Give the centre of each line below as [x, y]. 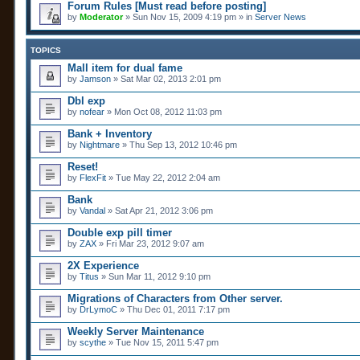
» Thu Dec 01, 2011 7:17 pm [174, 310]
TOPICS [46, 51]
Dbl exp [86, 101]
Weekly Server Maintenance [136, 332]
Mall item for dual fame [125, 68]
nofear [92, 112]
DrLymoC [98, 310]
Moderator [101, 17]
